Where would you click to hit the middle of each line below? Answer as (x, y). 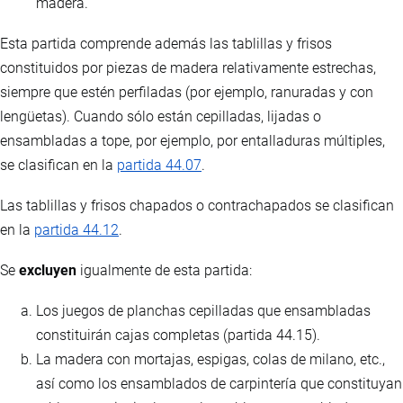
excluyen (48, 271)
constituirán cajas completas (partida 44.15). (178, 336)
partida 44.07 (159, 166)
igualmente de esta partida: (164, 271)
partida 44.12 (76, 230)
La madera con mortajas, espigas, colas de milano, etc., (210, 360)
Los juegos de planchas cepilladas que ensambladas (203, 311)
